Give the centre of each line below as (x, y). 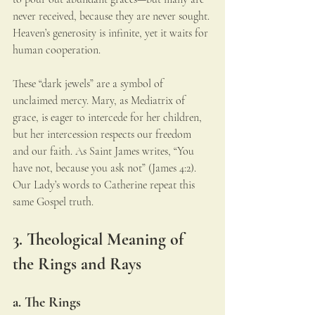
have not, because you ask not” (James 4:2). (106, 168)
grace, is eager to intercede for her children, (109, 118)
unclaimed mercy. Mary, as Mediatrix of (100, 101)
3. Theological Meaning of (100, 240)
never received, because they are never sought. (112, 17)
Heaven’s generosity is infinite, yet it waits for (112, 33)
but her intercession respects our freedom (103, 135)
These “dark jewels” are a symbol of (89, 84)
